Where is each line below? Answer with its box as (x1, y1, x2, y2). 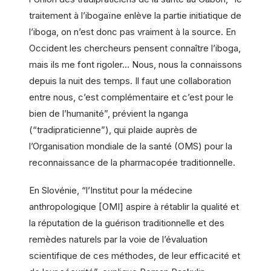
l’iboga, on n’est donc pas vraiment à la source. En (29, 25, 236, 38)
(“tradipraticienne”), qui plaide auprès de (29, 123, 197, 135)
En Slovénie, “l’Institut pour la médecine (29, 184, 192, 196)
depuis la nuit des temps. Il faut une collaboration (29, 74, 231, 87)
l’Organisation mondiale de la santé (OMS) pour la (29, 140, 232, 152)
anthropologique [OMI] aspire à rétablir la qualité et (29, 200, 239, 212)
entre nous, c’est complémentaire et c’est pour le (29, 91, 233, 103)
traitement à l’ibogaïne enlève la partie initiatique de (29, 9, 241, 21)
